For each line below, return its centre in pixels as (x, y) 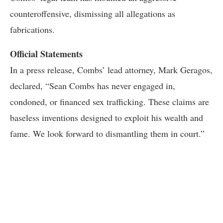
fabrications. (32, 29)
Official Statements (46, 54)
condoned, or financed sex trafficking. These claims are (110, 102)
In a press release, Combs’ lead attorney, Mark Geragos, (111, 70)
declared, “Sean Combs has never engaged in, (93, 86)
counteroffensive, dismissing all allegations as (93, 13)
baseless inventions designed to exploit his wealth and (107, 117)
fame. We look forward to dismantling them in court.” (107, 133)
